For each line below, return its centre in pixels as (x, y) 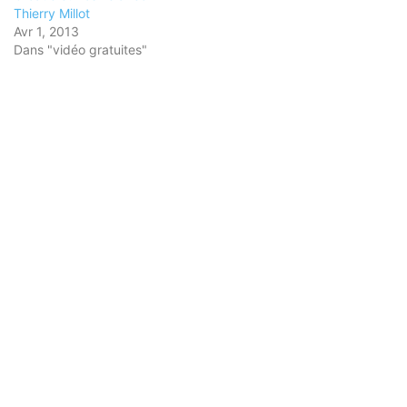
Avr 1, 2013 (46, 31)
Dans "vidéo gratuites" (80, 49)
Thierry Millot (52, 13)
